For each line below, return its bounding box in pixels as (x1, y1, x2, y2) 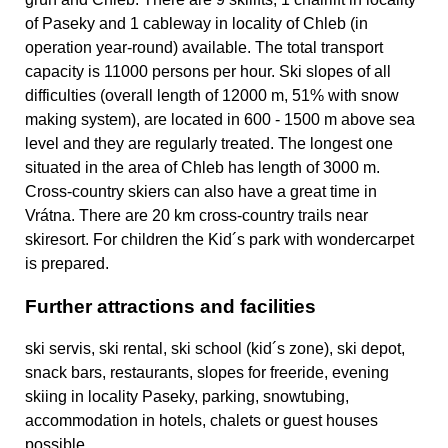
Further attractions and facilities (25, 295, 316, 317)
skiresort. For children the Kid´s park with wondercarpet (25, 231, 414, 249)
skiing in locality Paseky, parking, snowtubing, (25, 388, 349, 406)
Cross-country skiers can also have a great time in (25, 183, 377, 201)
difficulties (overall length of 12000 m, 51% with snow (25, 87, 399, 105)
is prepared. (25, 255, 109, 273)
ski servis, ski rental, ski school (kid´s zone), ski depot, (25, 340, 405, 358)
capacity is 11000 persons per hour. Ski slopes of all (25, 63, 391, 81)
